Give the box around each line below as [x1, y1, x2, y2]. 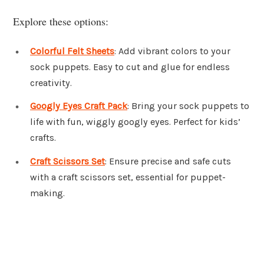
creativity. [30, 77, 72, 88]
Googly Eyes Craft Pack [30, 100, 127, 112]
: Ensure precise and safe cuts [105, 156, 231, 167]
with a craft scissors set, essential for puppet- [30, 171, 226, 183]
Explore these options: [13, 14, 108, 28]
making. [30, 187, 65, 199]
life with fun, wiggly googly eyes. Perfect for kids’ [30, 116, 240, 128]
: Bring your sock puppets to [127, 100, 249, 112]
